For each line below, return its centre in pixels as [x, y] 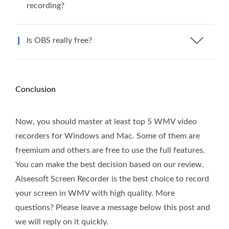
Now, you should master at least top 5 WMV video [106, 121]
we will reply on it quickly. [62, 222]
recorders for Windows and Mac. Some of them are [108, 136]
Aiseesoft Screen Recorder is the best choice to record [112, 179]
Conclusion [36, 89]
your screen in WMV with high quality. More [95, 193]
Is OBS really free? [59, 40]
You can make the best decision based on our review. [110, 164]
